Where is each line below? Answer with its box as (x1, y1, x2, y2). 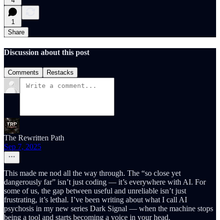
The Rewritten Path (4, 133, 64, 142)
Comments (8, 68, 39, 76)
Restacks (47, 68, 74, 76)
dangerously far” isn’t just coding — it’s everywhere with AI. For (4, 177, 206, 186)
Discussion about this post (4, 48, 89, 56)
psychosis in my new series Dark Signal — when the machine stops (4, 204, 213, 213)
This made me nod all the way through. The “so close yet (4, 168, 181, 177)
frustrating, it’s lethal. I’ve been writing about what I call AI (4, 195, 187, 204)
